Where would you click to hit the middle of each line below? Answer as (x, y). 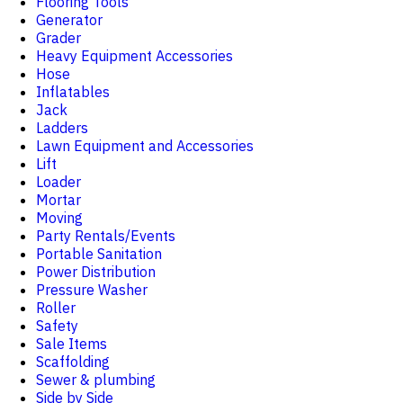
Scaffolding (73, 362)
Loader (58, 182)
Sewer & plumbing (96, 380)
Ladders (62, 128)
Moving (59, 218)
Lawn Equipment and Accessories (145, 146)
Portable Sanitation (99, 254)
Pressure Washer (92, 290)
